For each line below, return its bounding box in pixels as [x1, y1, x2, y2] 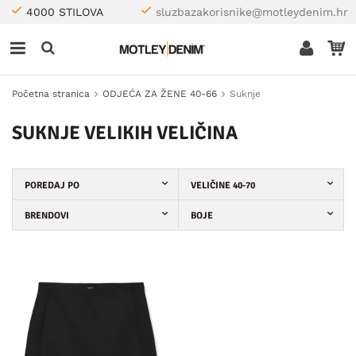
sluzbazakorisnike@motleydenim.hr [156, 6, 348, 18]
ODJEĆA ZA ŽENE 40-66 [103, 88, 217, 99]
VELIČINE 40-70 [190, 180, 255, 192]
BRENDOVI [25, 210, 69, 222]
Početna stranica [12, 88, 90, 99]
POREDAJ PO [25, 180, 79, 192]
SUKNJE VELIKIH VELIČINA [12, 121, 238, 145]
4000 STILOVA [26, 6, 103, 18]
